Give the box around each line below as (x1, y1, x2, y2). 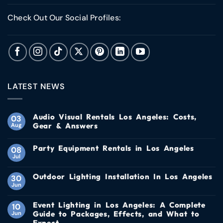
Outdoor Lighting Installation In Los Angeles (33, 171, 213, 181)
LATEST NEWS (7, 81, 65, 92)
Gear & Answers (33, 120, 98, 130)
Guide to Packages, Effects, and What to (33, 209, 200, 219)
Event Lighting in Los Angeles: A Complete (33, 200, 206, 210)
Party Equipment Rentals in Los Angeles (33, 143, 194, 153)
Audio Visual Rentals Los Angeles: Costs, (33, 111, 197, 121)
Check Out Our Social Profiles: (7, 12, 120, 23)
